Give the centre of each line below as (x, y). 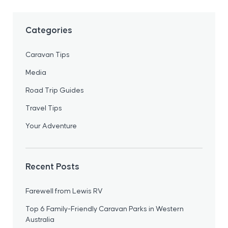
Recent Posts (52, 166)
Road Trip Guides (55, 90)
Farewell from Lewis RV (64, 191)
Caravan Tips (48, 54)
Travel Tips (44, 108)
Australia (40, 219)
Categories (49, 30)
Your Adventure (51, 125)
